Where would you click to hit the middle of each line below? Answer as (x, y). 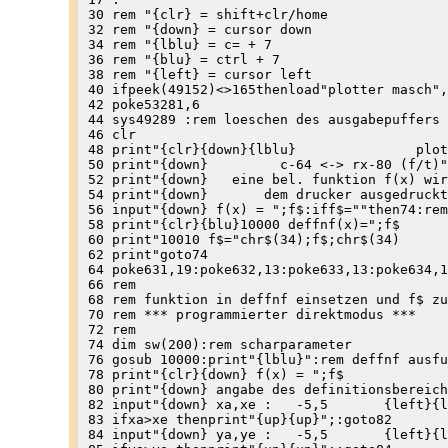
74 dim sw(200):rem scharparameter (219, 344)
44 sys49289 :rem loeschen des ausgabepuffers (263, 119)
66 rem (111, 284)
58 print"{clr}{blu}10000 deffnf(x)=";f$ (243, 224)
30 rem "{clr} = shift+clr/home (207, 14)
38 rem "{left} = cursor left (199, 74)
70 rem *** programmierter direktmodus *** (251, 314)
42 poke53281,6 (143, 104)
